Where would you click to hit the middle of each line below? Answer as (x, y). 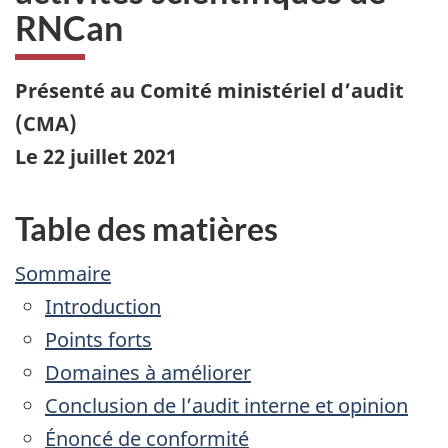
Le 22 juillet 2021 (96, 156)
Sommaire (63, 274)
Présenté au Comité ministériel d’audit (209, 90)
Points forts (98, 340)
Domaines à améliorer (148, 373)
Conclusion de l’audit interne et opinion (226, 406)
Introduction (103, 307)
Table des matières (146, 228)
